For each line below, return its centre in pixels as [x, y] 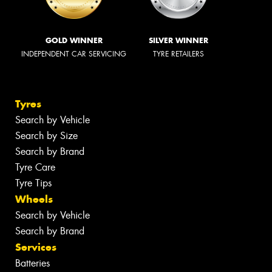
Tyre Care [35, 168]
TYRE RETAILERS [178, 54]
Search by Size [46, 136]
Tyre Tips [33, 183]
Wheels [34, 199]
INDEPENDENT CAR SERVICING [74, 54]
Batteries [32, 263]
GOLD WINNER [74, 40]
